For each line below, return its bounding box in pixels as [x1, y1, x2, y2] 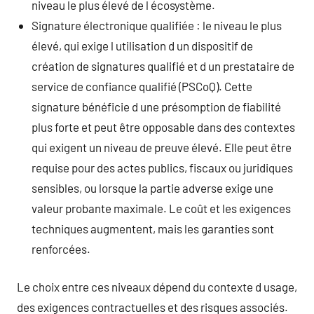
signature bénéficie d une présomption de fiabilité [32, 99, 282, 114]
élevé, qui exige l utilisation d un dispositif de [32, 38, 254, 53]
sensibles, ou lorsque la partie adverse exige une [32, 180, 274, 195]
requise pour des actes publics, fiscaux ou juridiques [32, 160, 294, 175]
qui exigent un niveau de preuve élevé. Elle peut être [32, 139, 292, 154]
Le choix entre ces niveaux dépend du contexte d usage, [17, 280, 297, 294]
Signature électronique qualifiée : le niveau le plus [32, 18, 282, 32]
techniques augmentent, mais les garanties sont [32, 221, 275, 235]
